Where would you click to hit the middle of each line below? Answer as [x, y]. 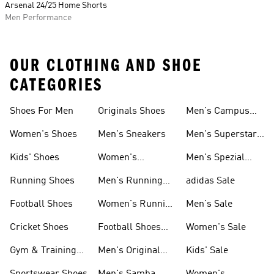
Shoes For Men [42, 111]
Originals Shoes [131, 111]
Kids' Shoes [35, 158]
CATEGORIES [56, 85]
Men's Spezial [215, 158]
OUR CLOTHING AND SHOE [106, 65]
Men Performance [38, 18]
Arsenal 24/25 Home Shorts [56, 6]
